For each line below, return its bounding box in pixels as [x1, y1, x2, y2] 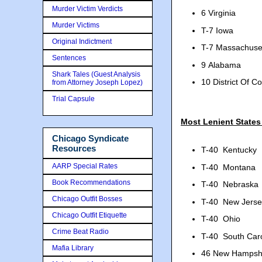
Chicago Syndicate [52, 133, 129, 143]
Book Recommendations [52, 178, 130, 187]
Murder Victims [52, 21, 99, 29]
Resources [52, 143, 96, 153]
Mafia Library [52, 243, 94, 252]
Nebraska [223, 180, 258, 189]
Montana [223, 162, 256, 172]
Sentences [52, 54, 86, 62]
